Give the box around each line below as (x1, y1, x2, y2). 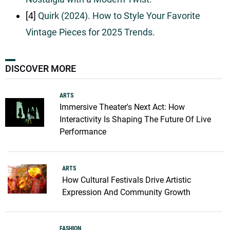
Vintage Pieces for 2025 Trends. (26, 26, 155, 37)
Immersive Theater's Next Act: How (59, 102, 185, 112)
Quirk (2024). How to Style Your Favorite (38, 10, 200, 21)
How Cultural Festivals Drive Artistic (62, 175, 191, 185)
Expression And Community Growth (62, 187, 190, 197)
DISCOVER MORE (5, 63, 76, 74)
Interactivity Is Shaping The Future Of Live (59, 114, 211, 124)
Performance (59, 126, 106, 137)
